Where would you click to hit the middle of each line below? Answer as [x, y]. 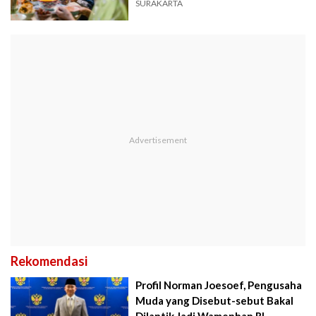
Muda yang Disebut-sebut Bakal [215, 300]
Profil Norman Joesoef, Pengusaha [219, 285]
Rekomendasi [49, 261]
